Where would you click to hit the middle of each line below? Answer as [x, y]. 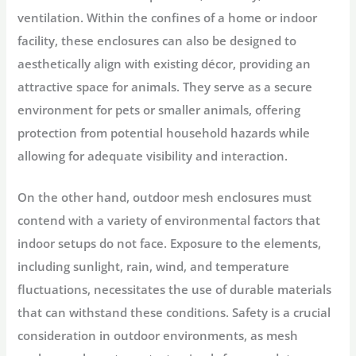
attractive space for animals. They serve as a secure [165, 86]
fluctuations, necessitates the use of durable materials [175, 290]
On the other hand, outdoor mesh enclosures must [165, 197]
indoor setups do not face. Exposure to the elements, [170, 244]
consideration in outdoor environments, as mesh [158, 336]
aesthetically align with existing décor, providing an [164, 63]
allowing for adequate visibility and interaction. [153, 155]
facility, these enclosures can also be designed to [157, 40]
